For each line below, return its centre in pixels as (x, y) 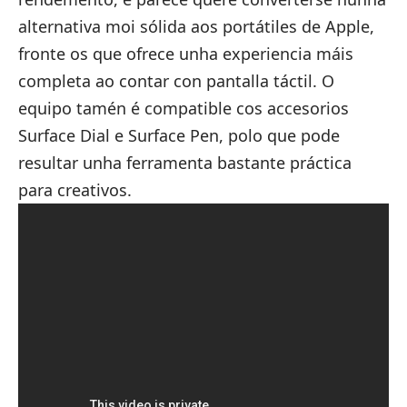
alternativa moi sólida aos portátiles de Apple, (196, 27)
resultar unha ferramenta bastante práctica (185, 163)
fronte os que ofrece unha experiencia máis (186, 54)
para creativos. (75, 190)
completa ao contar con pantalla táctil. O (176, 81)
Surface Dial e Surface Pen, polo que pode (179, 136)
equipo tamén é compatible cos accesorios (184, 109)
